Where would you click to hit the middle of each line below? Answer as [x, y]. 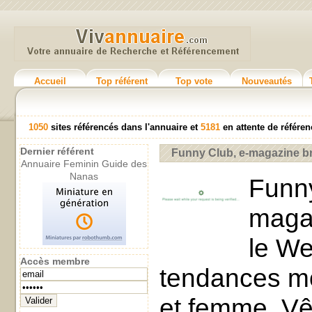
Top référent [122, 81]
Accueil [50, 81]
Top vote [194, 81]
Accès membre [55, 261]
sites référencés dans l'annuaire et [124, 127]
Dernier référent [57, 151]
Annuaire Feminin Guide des [84, 164]
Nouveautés [266, 81]
